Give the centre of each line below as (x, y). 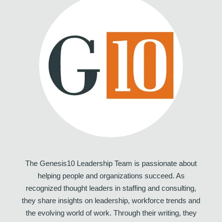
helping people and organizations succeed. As (111, 176)
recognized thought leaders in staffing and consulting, (111, 188)
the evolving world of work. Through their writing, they (111, 213)
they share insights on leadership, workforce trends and (111, 200)
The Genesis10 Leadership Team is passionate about (111, 163)
